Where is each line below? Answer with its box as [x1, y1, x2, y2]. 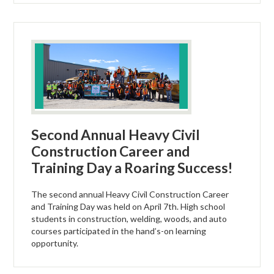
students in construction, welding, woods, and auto [31, 213, 228, 224]
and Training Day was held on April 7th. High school [31, 201, 226, 212]
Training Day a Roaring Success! [31, 158, 233, 176]
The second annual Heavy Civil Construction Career [31, 188, 229, 199]
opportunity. [31, 237, 79, 248]
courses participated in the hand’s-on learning [31, 225, 207, 236]
